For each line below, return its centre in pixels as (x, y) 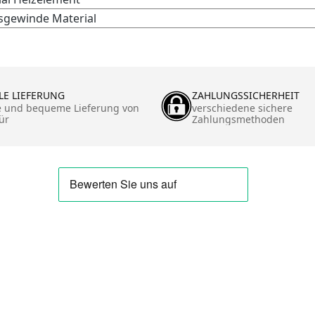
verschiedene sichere (242, 108)
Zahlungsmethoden (238, 119)
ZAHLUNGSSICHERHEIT (246, 95)
